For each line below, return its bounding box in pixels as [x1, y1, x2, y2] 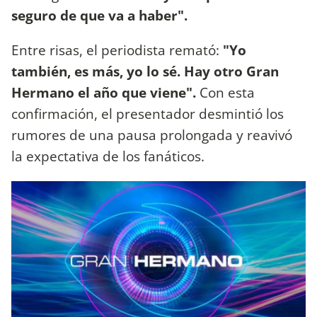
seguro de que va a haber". [11, 6, 188, 25]
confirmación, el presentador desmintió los [11, 104, 284, 124]
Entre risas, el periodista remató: [11, 40, 219, 60]
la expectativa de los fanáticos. [11, 146, 204, 166]
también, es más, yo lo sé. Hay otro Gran [11, 62, 279, 81]
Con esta [200, 83, 255, 103]
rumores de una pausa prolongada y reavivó [11, 125, 292, 145]
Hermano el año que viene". [11, 83, 200, 103]
